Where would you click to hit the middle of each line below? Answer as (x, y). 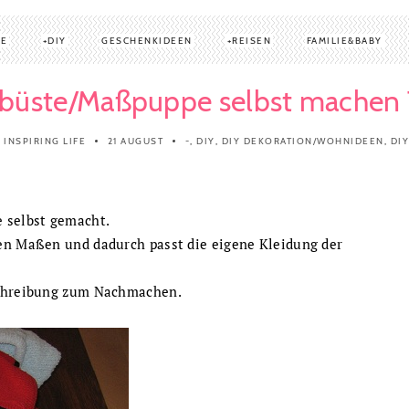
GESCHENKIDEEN (147, 40)
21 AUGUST (135, 141)
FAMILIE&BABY (344, 40)
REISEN (252, 40)
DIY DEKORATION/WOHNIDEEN (303, 141)
